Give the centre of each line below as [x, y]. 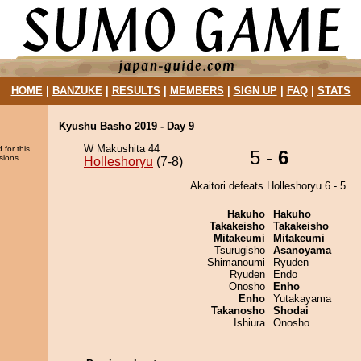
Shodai [291, 311]
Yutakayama [302, 299]
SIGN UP [255, 91]
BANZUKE [77, 91]
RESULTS [136, 91]
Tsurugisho [240, 250]
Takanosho [238, 311]
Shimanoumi [236, 262]
